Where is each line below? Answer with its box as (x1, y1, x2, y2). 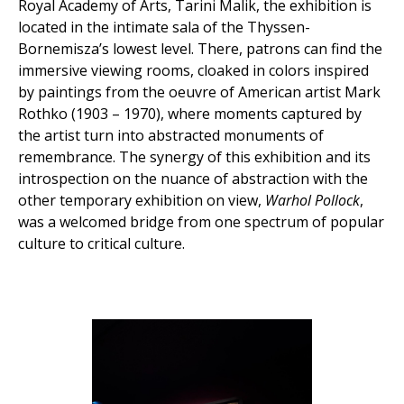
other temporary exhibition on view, (18, 190, 265, 210)
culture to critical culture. (18, 234, 185, 253)
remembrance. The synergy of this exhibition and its (18, 147, 371, 167)
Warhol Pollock (265, 190, 360, 210)
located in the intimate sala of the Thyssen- (18, 17, 310, 37)
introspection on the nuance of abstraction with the (18, 169, 368, 188)
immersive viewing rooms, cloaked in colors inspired (18, 60, 369, 80)
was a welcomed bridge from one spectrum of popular (18, 212, 384, 232)
